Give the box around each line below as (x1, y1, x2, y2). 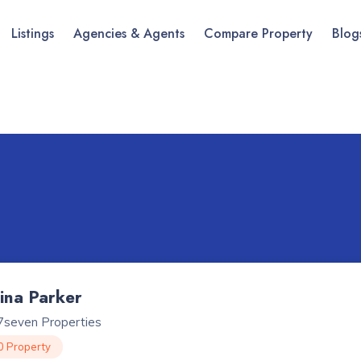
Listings (11, 24, 54, 43)
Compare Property (204, 24, 313, 43)
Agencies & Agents (73, 24, 185, 43)
